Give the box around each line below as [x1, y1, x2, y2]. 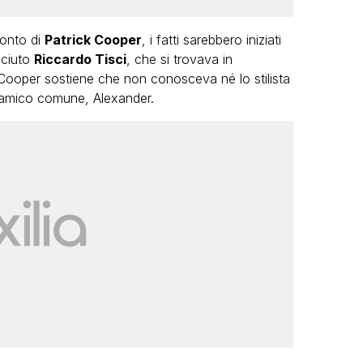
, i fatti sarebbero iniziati [141, 31, 281, 48]
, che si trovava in [126, 50, 233, 67]
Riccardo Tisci [33, 50, 126, 67]
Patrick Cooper [44, 31, 142, 48]
